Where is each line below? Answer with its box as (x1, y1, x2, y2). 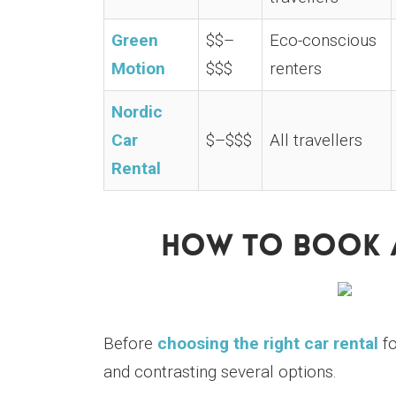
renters (270, 58, 322, 79)
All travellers (270, 130, 362, 150)
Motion (111, 58, 165, 79)
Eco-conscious (270, 30, 377, 50)
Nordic (111, 102, 163, 122)
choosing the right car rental (157, 333, 378, 354)
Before (103, 333, 157, 354)
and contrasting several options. (103, 362, 337, 382)
